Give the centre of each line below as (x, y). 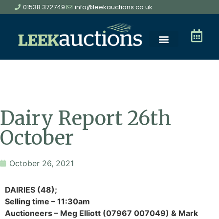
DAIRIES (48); (31, 190)
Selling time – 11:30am (47, 202)
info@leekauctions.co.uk (114, 7)
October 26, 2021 (42, 164)
